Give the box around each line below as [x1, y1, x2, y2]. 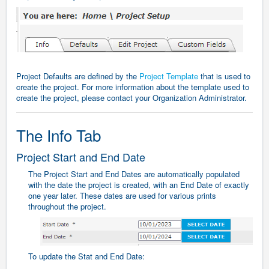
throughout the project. [28, 200, 109, 212]
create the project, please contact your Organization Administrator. [16, 91, 249, 103]
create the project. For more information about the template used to [16, 80, 249, 92]
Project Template [139, 70, 198, 82]
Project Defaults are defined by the [16, 70, 139, 82]
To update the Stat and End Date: [28, 250, 145, 262]
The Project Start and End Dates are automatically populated [28, 168, 240, 180]
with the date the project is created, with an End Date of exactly [28, 178, 249, 190]
